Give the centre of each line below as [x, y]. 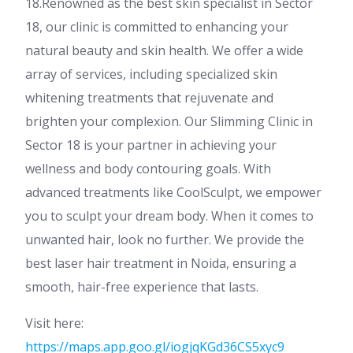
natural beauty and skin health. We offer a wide [164, 50]
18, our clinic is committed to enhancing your [157, 27]
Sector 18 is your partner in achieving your [151, 145]
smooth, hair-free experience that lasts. [142, 287]
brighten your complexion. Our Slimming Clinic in [169, 121]
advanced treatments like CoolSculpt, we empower [173, 192]
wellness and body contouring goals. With [148, 169]
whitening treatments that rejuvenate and [149, 98]
